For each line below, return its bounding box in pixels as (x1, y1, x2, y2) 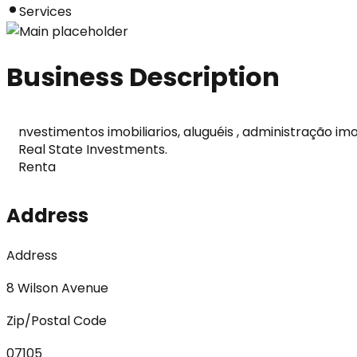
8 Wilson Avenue (6, 278, 108, 297)
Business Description (6, 59, 280, 96)
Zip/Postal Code (6, 311, 107, 330)
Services (19, 2, 72, 21)
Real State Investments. (18, 139, 167, 159)
